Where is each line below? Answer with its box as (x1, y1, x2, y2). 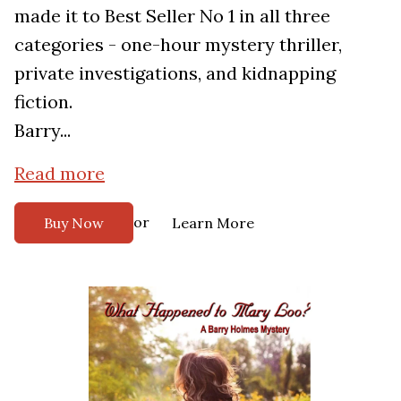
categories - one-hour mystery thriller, (14, 32, 342, 55)
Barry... (14, 118, 71, 141)
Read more (14, 161, 105, 184)
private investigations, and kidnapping (14, 61, 336, 84)
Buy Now (44, 213, 104, 232)
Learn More (172, 213, 254, 232)
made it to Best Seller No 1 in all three (14, 4, 330, 27)
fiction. (14, 90, 73, 113)
